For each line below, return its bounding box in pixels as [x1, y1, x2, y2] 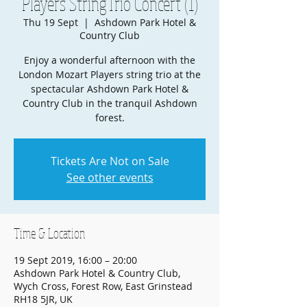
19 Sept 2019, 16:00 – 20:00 [14, 254, 137, 267]
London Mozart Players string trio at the [19, 68, 201, 81]
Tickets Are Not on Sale [50, 153, 169, 169]
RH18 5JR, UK [14, 293, 73, 306]
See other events [66, 170, 153, 185]
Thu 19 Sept [23, 16, 78, 29]
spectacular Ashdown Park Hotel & [31, 82, 188, 95]
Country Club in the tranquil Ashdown [22, 97, 197, 110]
